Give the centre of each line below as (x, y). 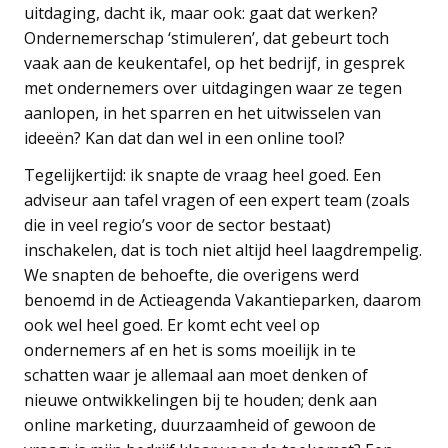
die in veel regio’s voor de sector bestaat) (177, 224)
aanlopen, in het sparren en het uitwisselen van (202, 112)
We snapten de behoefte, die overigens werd (191, 274)
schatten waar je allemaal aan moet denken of (196, 374)
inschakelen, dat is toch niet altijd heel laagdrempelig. (223, 249)
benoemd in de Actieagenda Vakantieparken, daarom (222, 299)
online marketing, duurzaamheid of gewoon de (200, 424)
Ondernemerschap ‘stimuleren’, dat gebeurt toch (206, 37)
